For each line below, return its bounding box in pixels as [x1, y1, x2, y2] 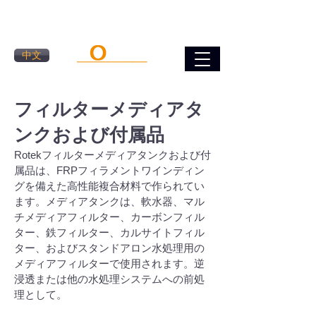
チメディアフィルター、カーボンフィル [14, 211, 205, 223]
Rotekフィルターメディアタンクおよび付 [14, 149, 211, 161]
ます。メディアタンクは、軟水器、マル [14, 195, 205, 207]
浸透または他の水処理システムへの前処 [14, 273, 205, 285]
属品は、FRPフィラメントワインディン [14, 164, 205, 176]
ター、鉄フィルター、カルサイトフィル [14, 226, 205, 238]
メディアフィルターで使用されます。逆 [14, 257, 205, 269]
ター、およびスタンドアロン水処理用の [14, 242, 205, 254]
